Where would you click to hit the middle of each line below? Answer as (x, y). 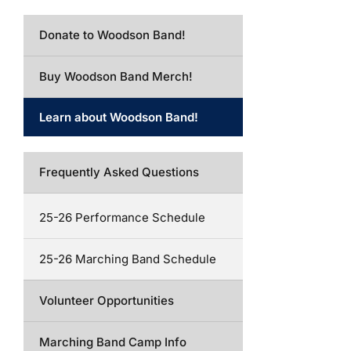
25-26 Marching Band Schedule (128, 259)
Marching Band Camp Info (113, 342)
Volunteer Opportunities (107, 300)
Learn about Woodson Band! (119, 117)
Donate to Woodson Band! (112, 35)
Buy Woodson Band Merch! (116, 76)
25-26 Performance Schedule (122, 217)
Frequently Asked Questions (119, 172)
